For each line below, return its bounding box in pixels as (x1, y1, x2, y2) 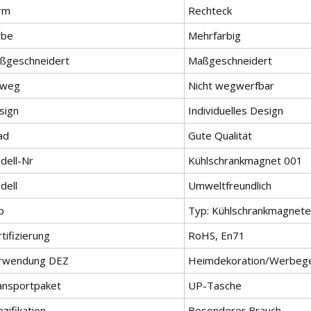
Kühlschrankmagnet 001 (188, 153, 303, 167)
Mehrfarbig (188, 28, 241, 42)
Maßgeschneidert (188, 53, 272, 67)
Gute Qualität (188, 128, 252, 142)
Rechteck (188, 3, 232, 17)
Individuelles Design (188, 103, 283, 117)
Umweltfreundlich (188, 178, 271, 192)
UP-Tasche (188, 278, 242, 292)
